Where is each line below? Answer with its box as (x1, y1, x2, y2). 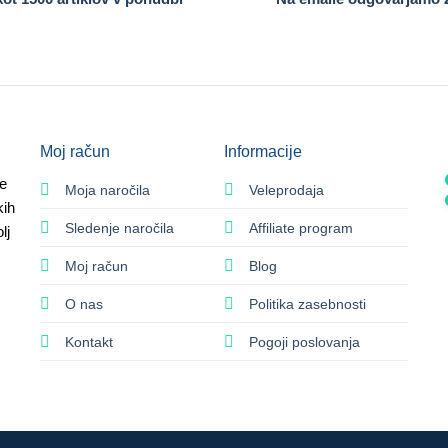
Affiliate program (249, 219, 353, 236)
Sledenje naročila (65, 219, 175, 236)
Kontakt (65, 333, 114, 350)
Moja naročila (65, 181, 151, 198)
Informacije (224, 142, 302, 160)
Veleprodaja (249, 181, 324, 198)
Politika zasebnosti (249, 295, 366, 312)
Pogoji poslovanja (249, 333, 360, 350)
